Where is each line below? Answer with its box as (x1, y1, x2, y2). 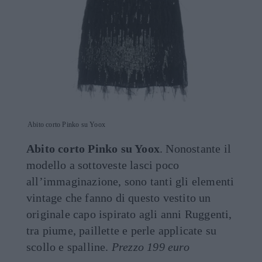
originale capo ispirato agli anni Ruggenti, (26, 208, 232, 221)
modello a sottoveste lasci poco (26, 158, 180, 172)
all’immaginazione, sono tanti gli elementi (26, 175, 235, 188)
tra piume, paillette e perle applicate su (26, 224, 217, 237)
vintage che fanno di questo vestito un (26, 191, 211, 205)
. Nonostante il (160, 142, 231, 156)
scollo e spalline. (26, 240, 112, 254)
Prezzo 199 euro (111, 240, 189, 254)
